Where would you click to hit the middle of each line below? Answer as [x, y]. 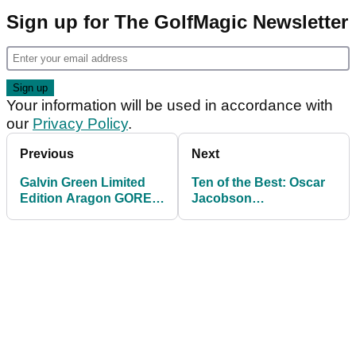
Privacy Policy [80, 124]
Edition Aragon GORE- [88, 199]
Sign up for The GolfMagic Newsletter [177, 22]
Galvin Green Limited [83, 183]
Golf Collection [236, 230]
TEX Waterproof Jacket [89, 215]
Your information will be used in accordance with [170, 106]
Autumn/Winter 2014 [253, 215]
